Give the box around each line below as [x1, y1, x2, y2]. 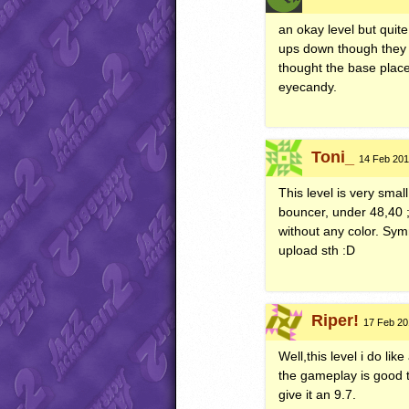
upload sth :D [278, 242, 356, 257]
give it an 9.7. [278, 387, 357, 403]
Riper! [311, 311, 360, 330]
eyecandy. [278, 79, 338, 94]
